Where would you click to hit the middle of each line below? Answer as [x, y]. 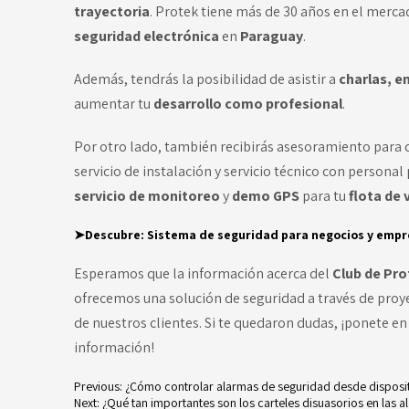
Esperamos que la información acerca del [203, 274]
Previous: [98, 387]
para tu [325, 196]
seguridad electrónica [147, 37]
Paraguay [271, 37]
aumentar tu [113, 104]
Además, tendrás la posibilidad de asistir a [206, 79]
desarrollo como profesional [247, 104]
